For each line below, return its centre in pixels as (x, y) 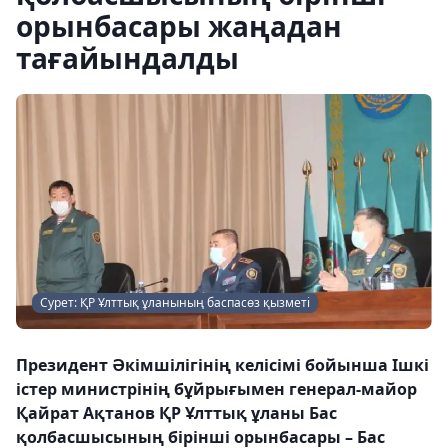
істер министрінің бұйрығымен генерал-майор (216, 388)
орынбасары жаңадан (179, 26)
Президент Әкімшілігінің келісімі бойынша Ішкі (222, 364)
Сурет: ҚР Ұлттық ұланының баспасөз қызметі (175, 302)
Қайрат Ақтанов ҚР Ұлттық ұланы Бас (176, 412)
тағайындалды (127, 58)
